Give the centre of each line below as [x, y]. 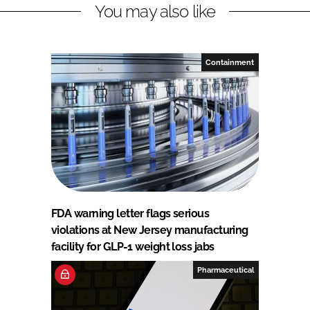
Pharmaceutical [226, 270]
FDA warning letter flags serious [130, 213]
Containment [230, 62]
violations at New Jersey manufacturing [150, 230]
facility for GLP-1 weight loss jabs [133, 246]
